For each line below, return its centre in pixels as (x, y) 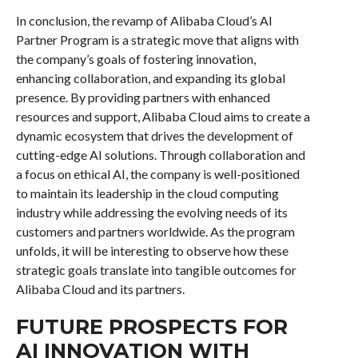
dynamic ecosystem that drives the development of (154, 135)
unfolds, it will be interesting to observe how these (152, 250)
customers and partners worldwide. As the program (155, 231)
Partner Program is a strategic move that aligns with (157, 39)
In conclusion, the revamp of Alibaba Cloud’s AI (144, 20)
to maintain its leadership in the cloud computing (147, 193)
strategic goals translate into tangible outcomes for (156, 269)
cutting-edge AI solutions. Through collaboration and (160, 154)
